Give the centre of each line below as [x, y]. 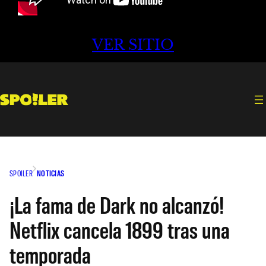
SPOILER [21, 173]
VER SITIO [133, 45]
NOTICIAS [50, 173]
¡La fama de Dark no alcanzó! [117, 204]
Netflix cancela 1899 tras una [120, 229]
